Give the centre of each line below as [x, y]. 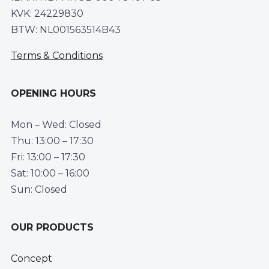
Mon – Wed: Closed [56, 124]
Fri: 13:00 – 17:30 [48, 157]
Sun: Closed [39, 189]
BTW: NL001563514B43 [65, 29]
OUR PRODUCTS [52, 227]
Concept [31, 258]
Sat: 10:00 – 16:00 [50, 173]
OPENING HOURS [53, 93]
